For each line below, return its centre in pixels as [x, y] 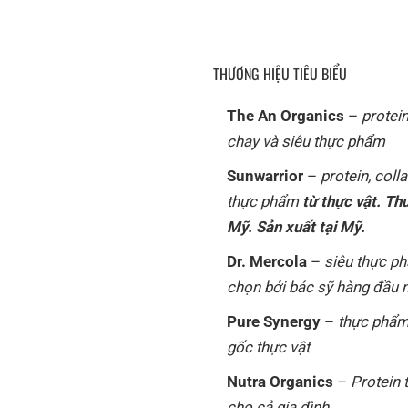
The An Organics [286, 115]
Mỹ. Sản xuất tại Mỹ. [296, 226]
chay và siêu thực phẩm [306, 141]
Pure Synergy [274, 321]
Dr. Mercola [267, 261]
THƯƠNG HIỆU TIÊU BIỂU [280, 73]
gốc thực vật [268, 347]
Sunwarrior [265, 175]
